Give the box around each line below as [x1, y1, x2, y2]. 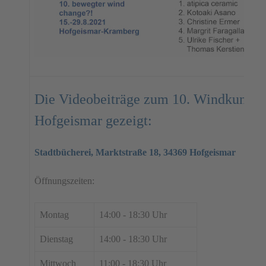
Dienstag [40, 234, 73, 245]
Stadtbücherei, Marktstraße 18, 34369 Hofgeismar [34, 147, 236, 158]
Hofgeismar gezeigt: [34, 113, 152, 129]
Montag [40, 210, 69, 220]
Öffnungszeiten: [34, 176, 94, 186]
